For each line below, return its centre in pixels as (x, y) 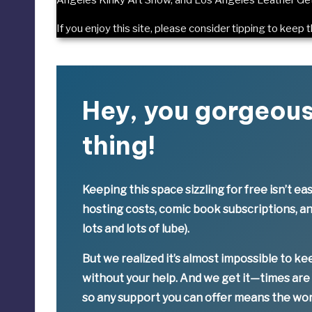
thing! (119, 145)
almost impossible (231, 258)
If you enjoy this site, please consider (143, 28)
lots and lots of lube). (136, 228)
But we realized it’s (133, 258)
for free (247, 189)
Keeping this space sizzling (155, 189)
